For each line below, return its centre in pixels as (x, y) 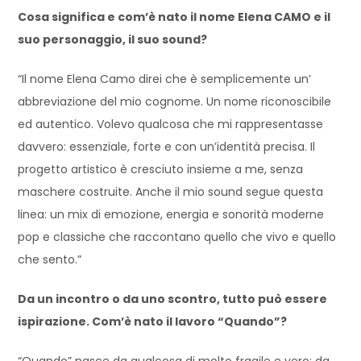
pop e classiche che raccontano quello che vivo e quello (177, 237)
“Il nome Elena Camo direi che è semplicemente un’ (165, 79)
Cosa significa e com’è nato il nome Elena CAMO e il (174, 17)
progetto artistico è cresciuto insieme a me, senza (161, 169)
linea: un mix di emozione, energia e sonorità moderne (171, 214)
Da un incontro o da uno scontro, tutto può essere (173, 299)
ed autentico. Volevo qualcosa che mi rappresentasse (171, 124)
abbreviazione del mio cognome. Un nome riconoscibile (175, 102)
